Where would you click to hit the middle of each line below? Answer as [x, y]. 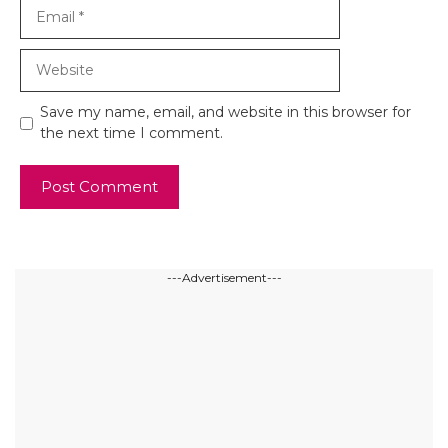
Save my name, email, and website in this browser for [225, 112]
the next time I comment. [131, 133]
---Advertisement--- [224, 278]
